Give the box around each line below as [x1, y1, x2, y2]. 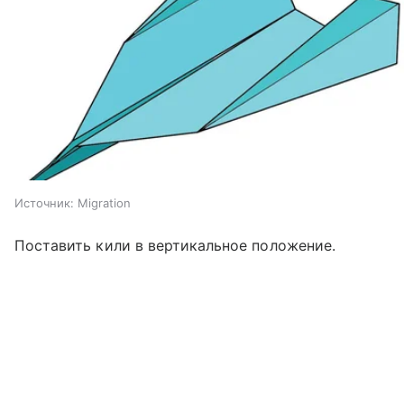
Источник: [14, 196, 74, 210]
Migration [78, 196, 131, 210]
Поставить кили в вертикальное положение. [14, 236, 335, 254]
